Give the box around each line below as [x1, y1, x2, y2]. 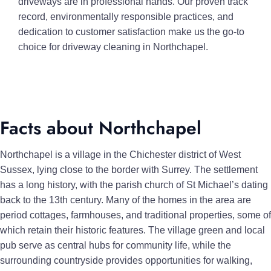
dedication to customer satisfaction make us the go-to [18, 27, 244, 37]
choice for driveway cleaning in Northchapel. [18, 42, 208, 52]
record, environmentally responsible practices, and [18, 11, 233, 22]
